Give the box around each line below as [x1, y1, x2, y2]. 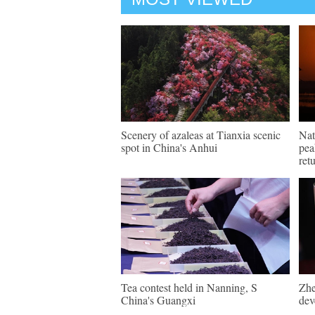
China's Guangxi [121, 292, 195, 307]
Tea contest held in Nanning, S [121, 280, 257, 295]
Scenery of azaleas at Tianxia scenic [121, 127, 281, 142]
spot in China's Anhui [121, 140, 217, 155]
